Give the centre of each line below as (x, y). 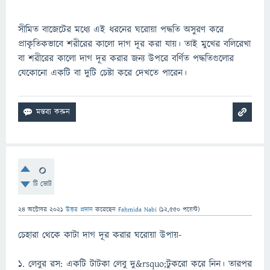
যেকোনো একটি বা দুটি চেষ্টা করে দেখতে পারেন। (102, 73)
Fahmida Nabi (137, 209)
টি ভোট (42, 184)
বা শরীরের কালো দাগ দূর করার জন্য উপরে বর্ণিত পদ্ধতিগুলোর (126, 58)
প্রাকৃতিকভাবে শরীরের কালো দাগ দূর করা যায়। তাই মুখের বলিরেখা (134, 44)
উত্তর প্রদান (79, 209)
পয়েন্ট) (190, 209)
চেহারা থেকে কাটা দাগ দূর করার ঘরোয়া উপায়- (100, 235)
